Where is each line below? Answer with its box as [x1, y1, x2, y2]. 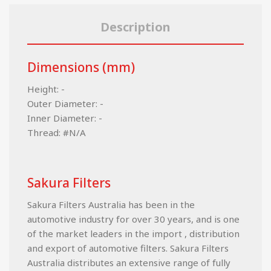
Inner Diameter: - [27, 111, 102, 124]
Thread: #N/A [27, 126, 86, 139]
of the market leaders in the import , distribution [27, 227, 240, 240]
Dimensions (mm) [27, 58, 135, 76]
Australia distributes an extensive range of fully [27, 256, 230, 269]
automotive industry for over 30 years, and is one [27, 212, 240, 225]
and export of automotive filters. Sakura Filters [27, 241, 229, 254]
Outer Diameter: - [27, 97, 103, 109]
